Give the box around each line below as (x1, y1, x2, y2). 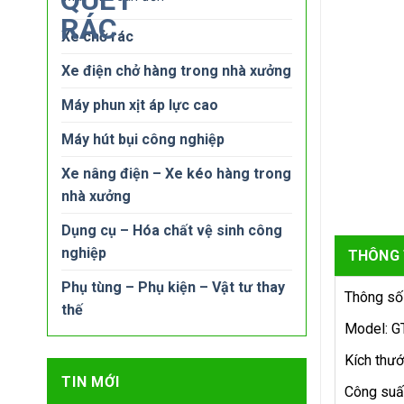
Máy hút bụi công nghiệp (61, 131, 225, 148)
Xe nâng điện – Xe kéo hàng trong (61, 165, 291, 182)
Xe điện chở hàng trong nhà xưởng (61, 62, 291, 79)
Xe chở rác (61, 28, 133, 45)
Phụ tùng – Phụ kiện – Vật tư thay (61, 279, 285, 296)
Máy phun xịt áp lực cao (61, 96, 218, 114)
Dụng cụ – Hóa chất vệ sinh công (61, 222, 282, 239)
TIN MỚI (61, 373, 120, 390)
